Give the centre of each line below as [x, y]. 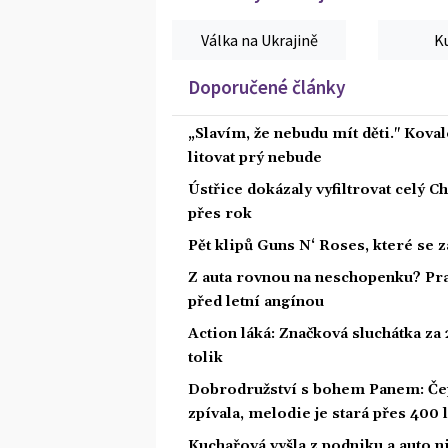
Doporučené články [267, 86]
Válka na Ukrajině [259, 39]
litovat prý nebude [255, 157]
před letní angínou [256, 301]
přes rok [220, 213]
